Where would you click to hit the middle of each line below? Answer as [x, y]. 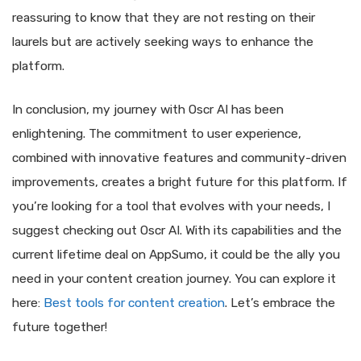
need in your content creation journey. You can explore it [174, 278]
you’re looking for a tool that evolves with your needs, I [171, 206]
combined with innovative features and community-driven [179, 158]
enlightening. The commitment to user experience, [157, 133]
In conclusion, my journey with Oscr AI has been [148, 109]
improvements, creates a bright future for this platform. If [180, 182]
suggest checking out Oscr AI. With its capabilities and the [177, 230]
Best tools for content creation [134, 303]
